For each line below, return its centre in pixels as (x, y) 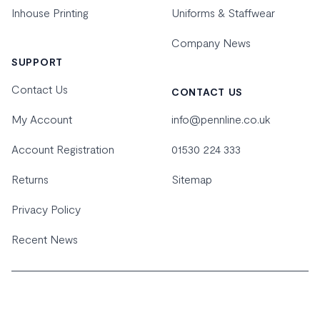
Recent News (45, 239)
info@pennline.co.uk (221, 119)
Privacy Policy (46, 209)
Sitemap (192, 179)
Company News (211, 42)
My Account (42, 119)
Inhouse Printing (50, 12)
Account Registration (63, 149)
